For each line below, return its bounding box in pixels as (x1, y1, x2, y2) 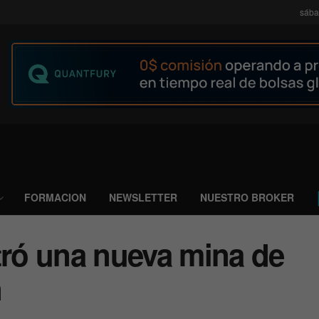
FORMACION (24, 190, 86, 204)
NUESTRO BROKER (200, 190, 294, 204)
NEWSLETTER (109, 190, 177, 204)
